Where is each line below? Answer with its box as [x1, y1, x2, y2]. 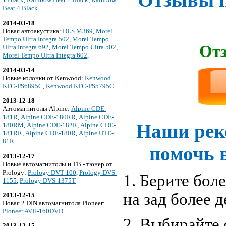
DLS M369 [63, 27, 93, 35]
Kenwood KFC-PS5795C [46, 82, 114, 90]
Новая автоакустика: [3, 27, 63, 35]
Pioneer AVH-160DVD [3, 207, 63, 215]
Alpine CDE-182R [27, 121, 77, 129]
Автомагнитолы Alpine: [3, 105, 71, 113]
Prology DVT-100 [28, 168, 76, 176]
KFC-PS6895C [3, 82, 43, 90]
